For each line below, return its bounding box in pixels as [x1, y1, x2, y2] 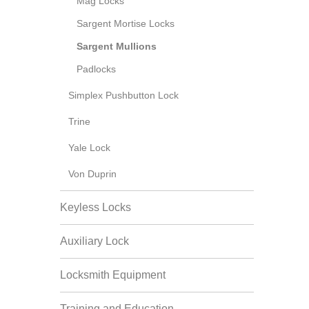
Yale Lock [68, 142, 110, 153]
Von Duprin [68, 168, 117, 179]
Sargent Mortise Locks [77, 18, 175, 29]
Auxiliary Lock [60, 235, 129, 247]
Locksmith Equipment [60, 269, 166, 281]
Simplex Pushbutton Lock [68, 90, 179, 101]
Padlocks [77, 63, 116, 74]
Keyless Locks [60, 201, 131, 213]
